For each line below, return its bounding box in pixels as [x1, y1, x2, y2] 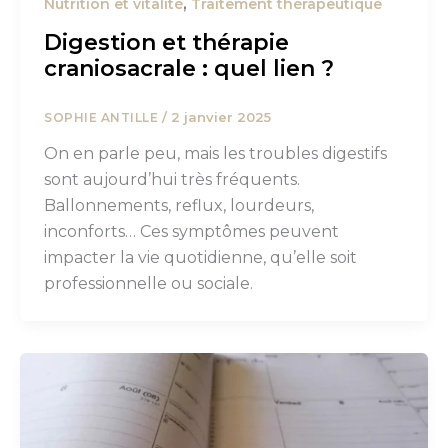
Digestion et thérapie [44, 28, 289, 56]
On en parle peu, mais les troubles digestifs [44, 144, 387, 164]
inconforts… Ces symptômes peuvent [44, 222, 339, 242]
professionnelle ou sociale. [44, 274, 253, 294]
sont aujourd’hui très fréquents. [44, 170, 300, 190]
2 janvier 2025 [170, 108, 271, 125]
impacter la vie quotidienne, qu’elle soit [44, 248, 357, 268]
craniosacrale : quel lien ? [44, 54, 334, 82]
